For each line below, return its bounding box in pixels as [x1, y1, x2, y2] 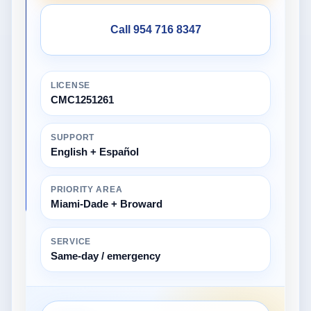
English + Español [51, 145, 139, 158]
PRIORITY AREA [51, 184, 123, 194]
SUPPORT [51, 132, 95, 142]
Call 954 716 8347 [110, 23, 201, 35]
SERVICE [51, 236, 92, 246]
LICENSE [51, 80, 91, 90]
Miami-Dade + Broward [51, 197, 162, 210]
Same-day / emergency [51, 249, 160, 262]
